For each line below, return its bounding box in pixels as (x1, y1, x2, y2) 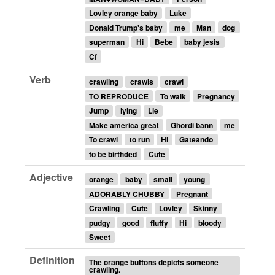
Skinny (193, 203, 218, 214)
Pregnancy (196, 90, 235, 102)
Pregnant (176, 188, 208, 199)
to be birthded (89, 148, 137, 160)
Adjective (29, 170, 73, 185)
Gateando (179, 134, 214, 145)
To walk (160, 90, 186, 102)
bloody (198, 217, 222, 228)
